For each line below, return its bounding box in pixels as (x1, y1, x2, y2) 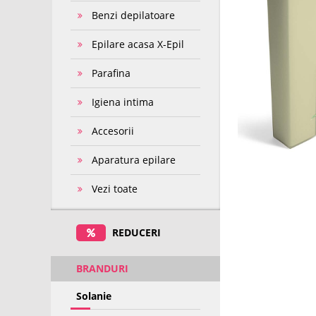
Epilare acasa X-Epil (92, 37, 185, 51)
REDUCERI (109, 226, 162, 239)
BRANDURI (76, 262, 129, 275)
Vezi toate (92, 182, 138, 195)
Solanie (76, 289, 112, 303)
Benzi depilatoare (92, 8, 176, 22)
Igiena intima (92, 95, 154, 109)
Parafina (92, 66, 131, 80)
